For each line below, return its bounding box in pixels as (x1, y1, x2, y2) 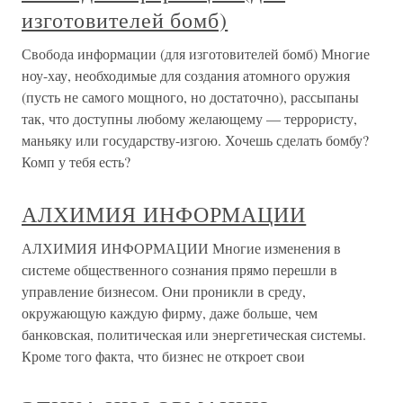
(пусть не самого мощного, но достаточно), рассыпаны (22, 86, 359, 106)
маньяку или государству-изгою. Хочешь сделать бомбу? (22, 130, 369, 149)
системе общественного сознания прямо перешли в (22, 259, 337, 279)
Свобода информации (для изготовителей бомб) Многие (22, 43, 370, 63)
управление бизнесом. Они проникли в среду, (22, 281, 306, 300)
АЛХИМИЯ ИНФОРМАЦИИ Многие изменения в (22, 237, 341, 257)
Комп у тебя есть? (22, 151, 130, 171)
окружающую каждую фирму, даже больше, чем (22, 302, 318, 322)
